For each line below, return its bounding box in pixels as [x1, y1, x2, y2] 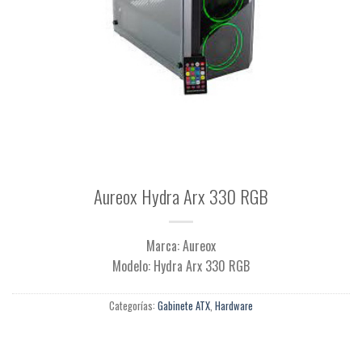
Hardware [215, 297, 253, 314]
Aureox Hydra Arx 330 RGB [94, 182, 268, 209]
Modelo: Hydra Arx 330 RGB [112, 255, 250, 276]
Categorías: [109, 297, 158, 314]
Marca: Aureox [146, 235, 216, 255]
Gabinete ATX [158, 297, 210, 314]
